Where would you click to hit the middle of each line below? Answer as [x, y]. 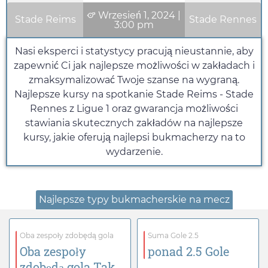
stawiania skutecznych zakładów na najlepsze [134, 123]
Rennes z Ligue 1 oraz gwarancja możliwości [134, 109]
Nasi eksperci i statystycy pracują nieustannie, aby [134, 51]
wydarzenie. [134, 152]
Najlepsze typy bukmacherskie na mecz [134, 200]
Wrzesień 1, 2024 [137, 16]
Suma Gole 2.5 [173, 236]
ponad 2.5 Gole [188, 252]
